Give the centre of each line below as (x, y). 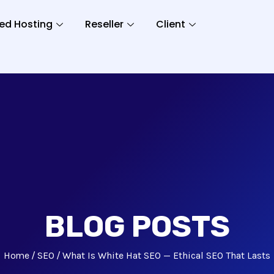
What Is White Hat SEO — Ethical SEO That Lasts (166, 255)
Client (170, 24)
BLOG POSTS (137, 226)
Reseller (104, 24)
